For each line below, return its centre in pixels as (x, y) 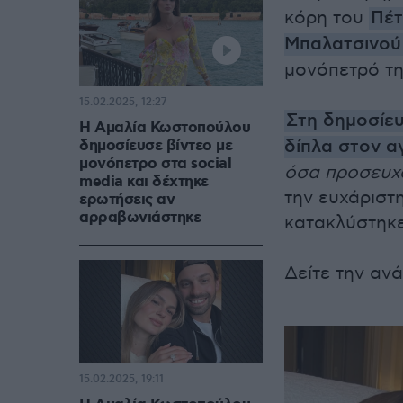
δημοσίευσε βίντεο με (156, 146)
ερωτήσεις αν (127, 200)
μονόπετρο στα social (155, 164)
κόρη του (327, 18)
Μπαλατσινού (343, 45)
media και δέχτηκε (144, 182)
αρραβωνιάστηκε (140, 218)
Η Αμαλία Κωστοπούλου (165, 128)
